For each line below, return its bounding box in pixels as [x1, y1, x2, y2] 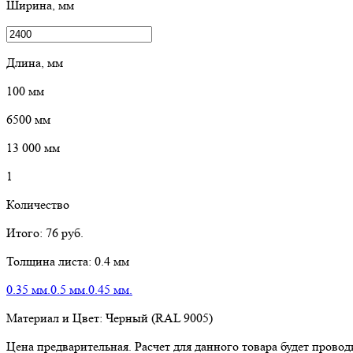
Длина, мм [6, 54, 63, 70]
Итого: [6, 225, 46, 240]
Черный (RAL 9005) [106, 310, 213, 325]
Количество [6, 196, 69, 212]
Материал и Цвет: [6, 310, 106, 325]
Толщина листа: [6, 253, 95, 269]
